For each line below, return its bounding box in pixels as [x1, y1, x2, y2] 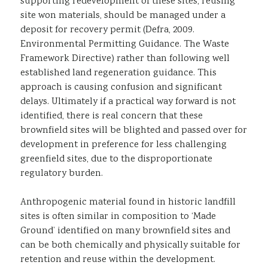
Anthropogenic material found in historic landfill [20, 195, 236, 209]
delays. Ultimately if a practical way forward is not [20, 95, 236, 109]
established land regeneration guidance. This [20, 66, 217, 80]
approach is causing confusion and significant [20, 80, 222, 95]
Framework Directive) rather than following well [20, 51, 230, 66]
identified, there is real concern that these [20, 109, 203, 123]
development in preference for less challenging [20, 138, 227, 152]
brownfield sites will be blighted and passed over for [20, 123, 247, 138]
